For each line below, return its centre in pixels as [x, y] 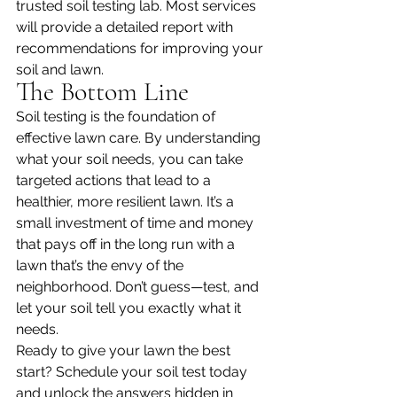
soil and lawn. [60, 70]
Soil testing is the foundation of [117, 117]
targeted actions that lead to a [115, 181]
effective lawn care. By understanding [140, 138]
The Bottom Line [102, 92]
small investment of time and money [136, 223]
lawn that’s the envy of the [101, 266]
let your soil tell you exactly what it [130, 308]
